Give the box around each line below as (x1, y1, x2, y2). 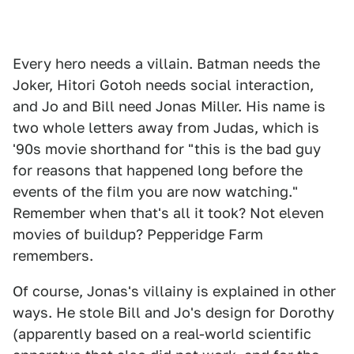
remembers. (13, 247, 93, 264)
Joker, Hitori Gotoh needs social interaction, (13, 76, 314, 93)
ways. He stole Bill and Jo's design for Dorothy (13, 303, 334, 321)
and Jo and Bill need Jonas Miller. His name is (13, 97, 326, 115)
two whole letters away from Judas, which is (13, 119, 319, 136)
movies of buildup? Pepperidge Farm (13, 225, 263, 243)
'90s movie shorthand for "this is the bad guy (13, 140, 321, 157)
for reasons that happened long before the (13, 161, 303, 179)
